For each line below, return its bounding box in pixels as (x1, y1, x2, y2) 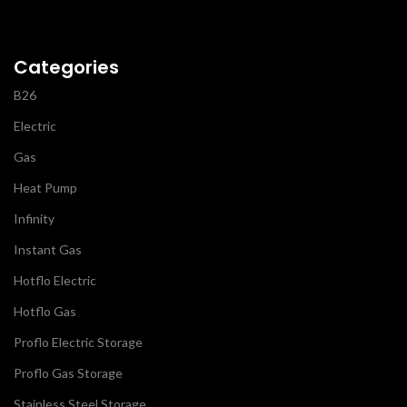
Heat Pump (14, 179, 77, 195)
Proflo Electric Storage (14, 333, 143, 350)
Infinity (14, 210, 55, 226)
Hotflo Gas (14, 303, 76, 319)
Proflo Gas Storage (14, 364, 123, 381)
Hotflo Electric (14, 272, 96, 288)
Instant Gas (14, 241, 82, 257)
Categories (14, 54, 119, 80)
